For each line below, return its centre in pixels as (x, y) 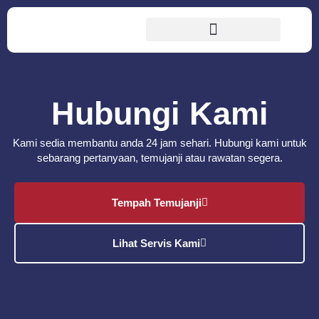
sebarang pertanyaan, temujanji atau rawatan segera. (159, 158)
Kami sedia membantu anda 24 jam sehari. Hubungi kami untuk (159, 143)
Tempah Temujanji (156, 203)
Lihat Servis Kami (156, 244)
